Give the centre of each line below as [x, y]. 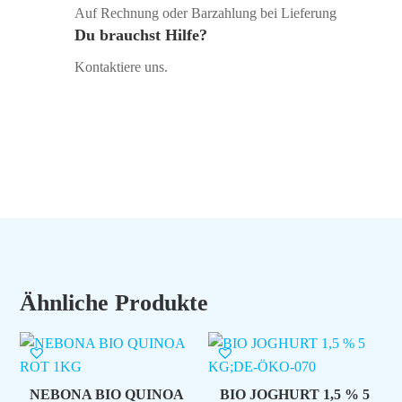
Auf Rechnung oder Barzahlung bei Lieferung [205, 13]
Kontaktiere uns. [121, 66]
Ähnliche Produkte [114, 303]
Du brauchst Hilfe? [140, 35]
